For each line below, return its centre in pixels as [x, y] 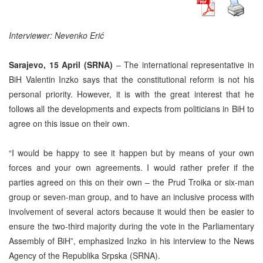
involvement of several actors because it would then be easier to [131, 211]
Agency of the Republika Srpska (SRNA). [85, 255]
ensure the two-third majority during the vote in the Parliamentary [131, 226]
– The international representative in [183, 64]
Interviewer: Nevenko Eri [54, 35]
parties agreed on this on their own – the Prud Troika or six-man [131, 182]
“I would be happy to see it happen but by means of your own [131, 152]
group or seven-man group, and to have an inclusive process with [131, 196]
